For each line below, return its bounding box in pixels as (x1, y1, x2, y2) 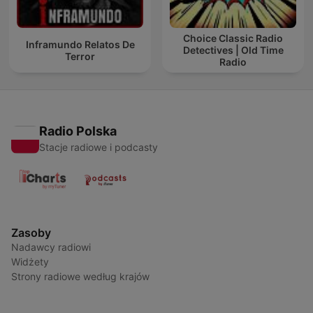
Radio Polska (39, 124, 117, 139)
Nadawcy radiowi (11, 241, 91, 254)
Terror (65, 50, 95, 62)
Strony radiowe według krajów (11, 270, 150, 283)
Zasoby (11, 226, 51, 240)
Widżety (11, 256, 49, 268)
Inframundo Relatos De (25, 38, 135, 50)
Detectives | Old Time (182, 44, 284, 57)
